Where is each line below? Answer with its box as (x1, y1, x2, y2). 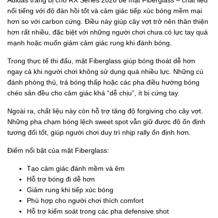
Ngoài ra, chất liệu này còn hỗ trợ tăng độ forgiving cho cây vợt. (7, 107, 203, 115)
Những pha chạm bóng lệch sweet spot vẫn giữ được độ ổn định (7, 117, 205, 126)
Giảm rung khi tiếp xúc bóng (27, 185, 113, 194)
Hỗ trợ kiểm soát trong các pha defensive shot (27, 207, 169, 215)
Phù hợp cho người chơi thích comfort (27, 196, 144, 204)
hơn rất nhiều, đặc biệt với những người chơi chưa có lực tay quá (7, 28, 208, 36)
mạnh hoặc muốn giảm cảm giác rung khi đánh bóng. (7, 38, 172, 47)
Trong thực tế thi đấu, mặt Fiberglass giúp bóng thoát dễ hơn (7, 56, 195, 65)
